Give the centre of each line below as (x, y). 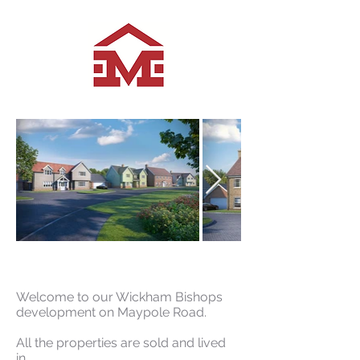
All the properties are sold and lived (121, 343)
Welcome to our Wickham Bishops (119, 297)
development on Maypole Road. (113, 312)
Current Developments (164, 262)
